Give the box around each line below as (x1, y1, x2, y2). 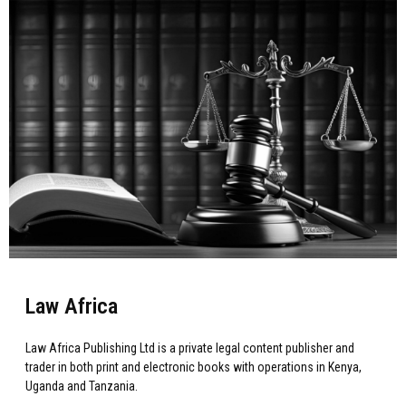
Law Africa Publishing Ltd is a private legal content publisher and (25, 340, 354, 355)
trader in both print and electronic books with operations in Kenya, (25, 359, 362, 374)
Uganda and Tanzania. (25, 378, 138, 393)
